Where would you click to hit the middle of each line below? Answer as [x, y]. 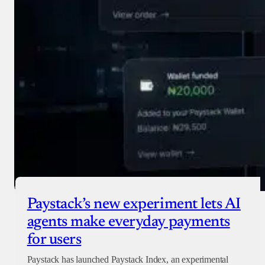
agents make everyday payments [128, 223]
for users [54, 240]
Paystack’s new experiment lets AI [134, 205]
